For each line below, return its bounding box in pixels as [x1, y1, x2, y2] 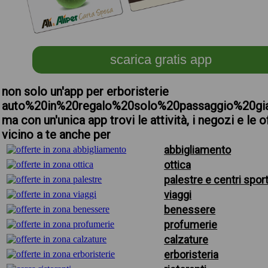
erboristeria [164, 248, 219, 261]
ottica [164, 159, 191, 171]
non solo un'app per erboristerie [1, 84, 169, 99]
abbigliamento [164, 144, 232, 156]
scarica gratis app [109, 52, 212, 67]
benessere [164, 203, 216, 216]
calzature [164, 233, 209, 246]
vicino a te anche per [1, 127, 111, 142]
